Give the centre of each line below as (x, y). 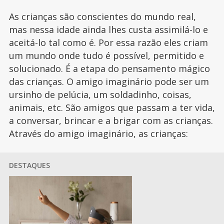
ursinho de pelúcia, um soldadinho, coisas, (100, 95)
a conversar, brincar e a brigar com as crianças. (111, 121)
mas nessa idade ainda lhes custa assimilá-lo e (108, 30)
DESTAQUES (29, 165)
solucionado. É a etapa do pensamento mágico (109, 69)
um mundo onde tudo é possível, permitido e (106, 56)
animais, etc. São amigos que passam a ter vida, (112, 108)
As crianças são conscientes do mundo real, (102, 17)
